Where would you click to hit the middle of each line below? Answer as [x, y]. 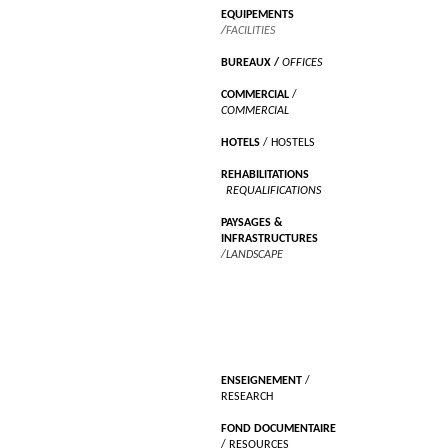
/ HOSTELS [287, 143]
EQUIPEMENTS [257, 15]
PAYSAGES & [251, 223]
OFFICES [302, 63]
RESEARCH [247, 397]
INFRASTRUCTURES [269, 239]
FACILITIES [250, 31]
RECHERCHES [254, 287]
